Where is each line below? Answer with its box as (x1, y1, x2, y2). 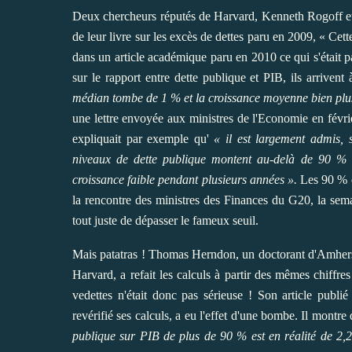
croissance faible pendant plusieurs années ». (72, 173, 297, 187)
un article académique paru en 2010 (98, 50, 277, 64)
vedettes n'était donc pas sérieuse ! (72, 288, 258, 302)
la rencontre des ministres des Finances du (72, 193, 288, 207)
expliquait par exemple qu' (72, 132, 214, 146)
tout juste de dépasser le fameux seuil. (72, 214, 258, 228)
